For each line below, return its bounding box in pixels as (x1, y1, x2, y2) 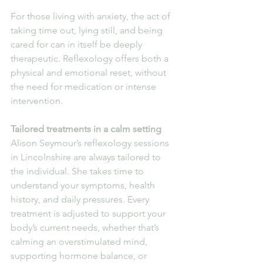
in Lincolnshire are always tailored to (11, 151, 163, 163)
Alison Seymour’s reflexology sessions (11, 137, 171, 149)
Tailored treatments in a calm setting (11, 123, 161, 134)
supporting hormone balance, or (11, 249, 149, 261)
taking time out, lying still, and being (11, 24, 165, 36)
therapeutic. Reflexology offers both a (11, 52, 171, 64)
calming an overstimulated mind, (11, 235, 150, 247)
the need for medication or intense (11, 80, 159, 92)
